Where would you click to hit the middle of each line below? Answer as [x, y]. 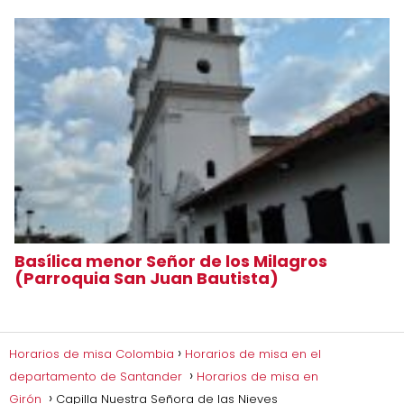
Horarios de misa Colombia [92, 353]
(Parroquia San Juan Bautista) [148, 278]
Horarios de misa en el [253, 353]
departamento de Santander [97, 376]
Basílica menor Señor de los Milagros [171, 261]
